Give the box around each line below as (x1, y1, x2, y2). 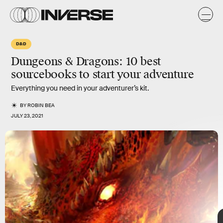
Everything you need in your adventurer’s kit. (11, 84, 149, 93)
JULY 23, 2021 (11, 112, 43, 119)
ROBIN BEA (27, 102, 55, 109)
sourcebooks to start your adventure (11, 67, 194, 82)
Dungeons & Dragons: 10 (11, 54, 140, 69)
